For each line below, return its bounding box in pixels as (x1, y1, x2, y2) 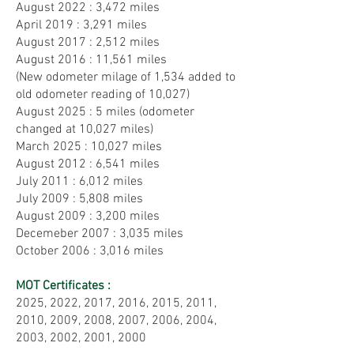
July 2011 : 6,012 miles (16, 174, 143, 190)
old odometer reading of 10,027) (16, 87, 190, 103)
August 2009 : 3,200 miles (16, 209, 160, 224)
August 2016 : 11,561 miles (16, 52, 167, 68)
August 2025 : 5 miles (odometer (16, 104, 194, 120)
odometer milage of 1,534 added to (46, 70, 235, 85)
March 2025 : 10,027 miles (16, 139, 162, 155)
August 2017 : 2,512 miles (16, 35, 160, 51)
